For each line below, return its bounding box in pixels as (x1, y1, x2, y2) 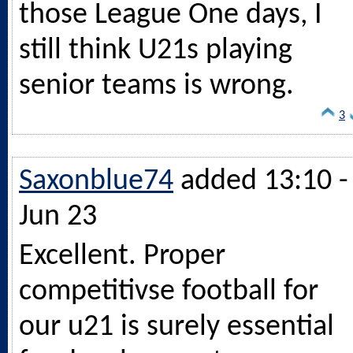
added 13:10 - (180, 166, 348, 196)
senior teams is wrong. (19, 71, 294, 101)
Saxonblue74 (19, 166, 173, 196)
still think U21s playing (19, 35, 292, 65)
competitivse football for (19, 277, 318, 307)
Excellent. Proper (19, 241, 225, 271)
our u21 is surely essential (19, 312, 334, 342)
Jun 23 (19, 202, 97, 232)
